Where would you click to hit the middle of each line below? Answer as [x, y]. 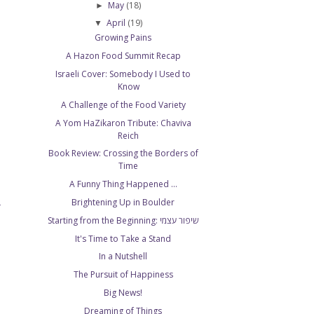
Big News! [123, 293]
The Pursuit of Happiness [123, 275]
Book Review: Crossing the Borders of [123, 153]
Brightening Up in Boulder [123, 203]
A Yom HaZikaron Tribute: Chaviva [123, 123]
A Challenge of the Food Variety [123, 104]
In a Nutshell [123, 257]
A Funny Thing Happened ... [123, 184]
